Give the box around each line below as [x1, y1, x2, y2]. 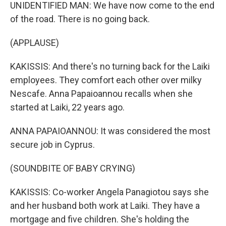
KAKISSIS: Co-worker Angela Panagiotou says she [10, 187, 209, 197]
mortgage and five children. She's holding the [10, 214, 189, 224]
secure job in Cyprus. [10, 139, 95, 150]
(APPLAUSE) [10, 37, 59, 48]
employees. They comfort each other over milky [10, 75, 202, 85]
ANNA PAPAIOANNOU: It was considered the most [10, 126, 210, 136]
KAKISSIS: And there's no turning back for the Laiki [10, 61, 210, 72]
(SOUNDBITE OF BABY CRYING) [10, 163, 135, 174]
